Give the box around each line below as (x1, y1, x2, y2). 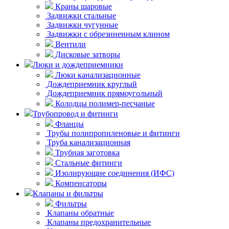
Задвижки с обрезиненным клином (45, 30, 170, 39)
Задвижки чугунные (45, 20, 118, 30)
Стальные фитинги (53, 158, 122, 168)
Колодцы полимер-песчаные (53, 99, 155, 108)
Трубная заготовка (53, 148, 120, 157)
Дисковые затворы (53, 50, 120, 59)
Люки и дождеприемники (33, 60, 123, 70)
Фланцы (53, 120, 84, 129)
